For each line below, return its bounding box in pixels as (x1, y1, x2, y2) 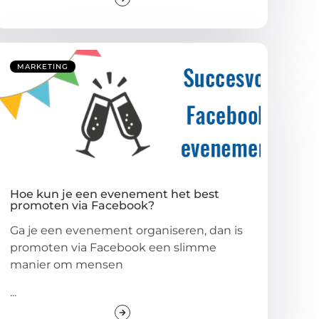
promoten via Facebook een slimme (10, 241, 217, 255)
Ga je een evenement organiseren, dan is (10, 224, 244, 238)
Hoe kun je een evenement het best (10, 187, 220, 202)
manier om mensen (10, 258, 124, 272)
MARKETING (17, 62, 69, 72)
